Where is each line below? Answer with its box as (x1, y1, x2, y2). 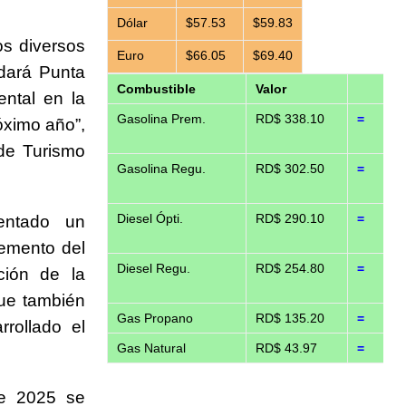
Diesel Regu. (116, 261, 190, 276)
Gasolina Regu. (116, 161, 206, 177)
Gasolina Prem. (116, 111, 206, 127)
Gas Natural (116, 341, 186, 356)
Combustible (116, 82, 196, 97)
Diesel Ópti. (116, 211, 183, 227)
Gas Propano (116, 311, 193, 326)
